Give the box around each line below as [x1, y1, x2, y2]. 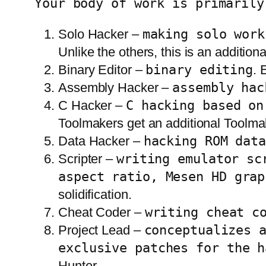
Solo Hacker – [58, 27, 142, 42]
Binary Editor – [58, 62, 146, 78]
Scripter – [58, 151, 116, 167]
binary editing [145, 62, 254, 78]
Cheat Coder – [58, 205, 145, 220]
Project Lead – [58, 223, 144, 238]
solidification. [58, 187, 132, 202]
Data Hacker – [58, 134, 144, 149]
